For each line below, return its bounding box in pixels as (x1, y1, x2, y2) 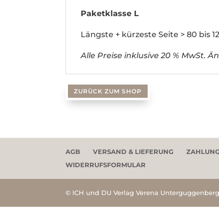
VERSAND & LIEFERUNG (93, 147, 174, 155)
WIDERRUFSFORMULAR (66, 160, 146, 169)
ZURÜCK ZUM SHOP (74, 87, 142, 95)
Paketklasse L (81, 8, 139, 18)
